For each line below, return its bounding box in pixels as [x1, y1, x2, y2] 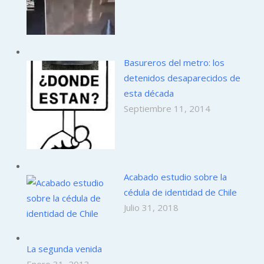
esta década [124, 87, 174, 99]
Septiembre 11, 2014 [124, 102, 210, 114]
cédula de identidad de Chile [124, 186, 237, 198]
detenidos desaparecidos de [124, 71, 240, 84]
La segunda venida [27, 242, 102, 255]
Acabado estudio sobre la [124, 170, 227, 183]
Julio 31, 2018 [124, 201, 179, 213]
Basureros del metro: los [124, 56, 225, 68]
